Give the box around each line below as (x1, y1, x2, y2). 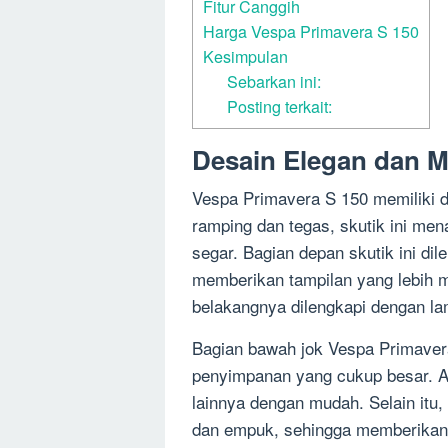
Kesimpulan (203, 43, 288, 68)
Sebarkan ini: (227, 68, 322, 93)
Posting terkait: (227, 93, 333, 118)
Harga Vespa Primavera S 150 (203, 18, 419, 43)
